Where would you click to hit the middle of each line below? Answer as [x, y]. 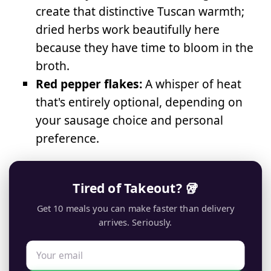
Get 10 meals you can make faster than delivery [135, 208]
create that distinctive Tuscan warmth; [140, 11]
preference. [68, 138]
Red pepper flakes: [89, 83]
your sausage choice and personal [130, 120]
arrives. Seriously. [135, 223]
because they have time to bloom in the [145, 47]
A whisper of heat [192, 83]
